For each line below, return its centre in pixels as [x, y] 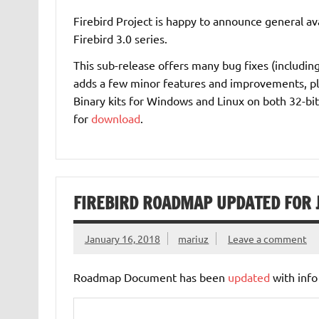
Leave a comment [267, 239]
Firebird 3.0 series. [120, 38]
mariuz [194, 239]
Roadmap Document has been [150, 277]
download [115, 118]
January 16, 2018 [122, 239]
